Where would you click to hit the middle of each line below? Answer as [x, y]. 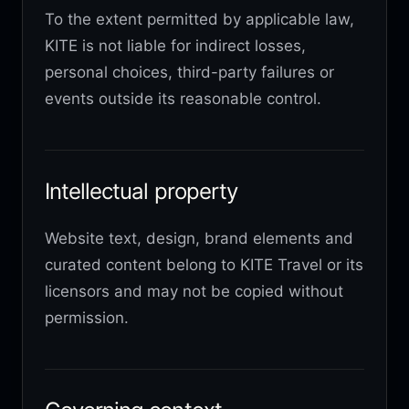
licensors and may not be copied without [194, 291]
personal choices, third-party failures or [189, 72]
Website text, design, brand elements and [199, 238]
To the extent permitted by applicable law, [199, 19]
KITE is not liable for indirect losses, [175, 45]
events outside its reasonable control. [183, 98]
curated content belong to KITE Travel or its [204, 264]
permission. [87, 317]
